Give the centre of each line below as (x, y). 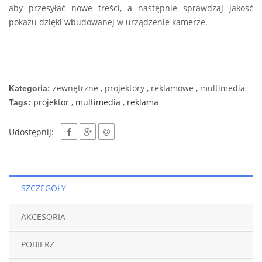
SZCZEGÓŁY (44, 188)
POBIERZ (38, 244)
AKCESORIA (43, 216)
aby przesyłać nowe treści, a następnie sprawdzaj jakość (131, 8)
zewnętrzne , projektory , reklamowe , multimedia (148, 88)
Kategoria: (30, 88)
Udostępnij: (34, 132)
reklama (143, 102)
